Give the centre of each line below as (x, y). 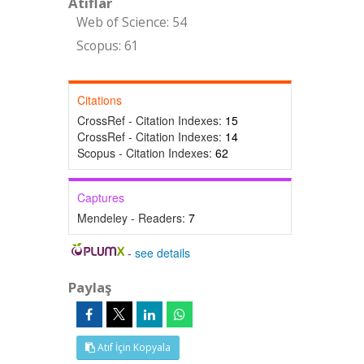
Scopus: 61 (107, 46)
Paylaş (89, 287)
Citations (99, 100)
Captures (100, 197)
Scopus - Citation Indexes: (146, 153)
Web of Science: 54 (131, 22)
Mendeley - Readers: (132, 218)
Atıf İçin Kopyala (132, 347)
